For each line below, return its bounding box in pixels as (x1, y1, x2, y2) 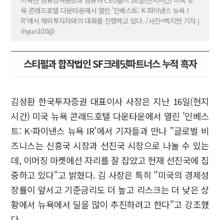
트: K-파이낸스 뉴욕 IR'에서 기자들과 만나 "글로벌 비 (11, 124, 209, 137)
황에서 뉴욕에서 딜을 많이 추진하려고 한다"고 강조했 (11, 198, 209, 211)
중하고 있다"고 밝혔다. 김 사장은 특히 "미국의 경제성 (11, 168, 209, 182)
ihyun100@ (21, 26, 55, 36)
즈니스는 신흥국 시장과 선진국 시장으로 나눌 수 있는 (11, 139, 209, 152)
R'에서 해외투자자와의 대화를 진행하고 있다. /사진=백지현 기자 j (21, 16, 199, 26)
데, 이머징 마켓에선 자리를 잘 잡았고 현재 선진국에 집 (11, 154, 209, 167)
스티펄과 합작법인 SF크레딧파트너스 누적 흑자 (23, 56, 197, 71)
